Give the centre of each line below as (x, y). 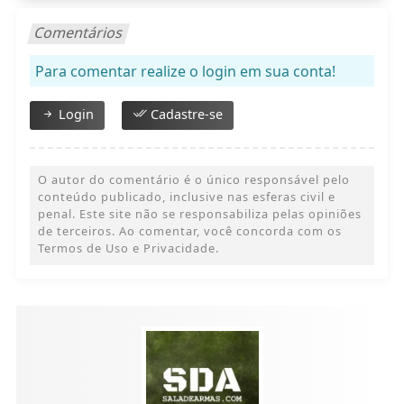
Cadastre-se (184, 115)
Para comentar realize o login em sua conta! (185, 72)
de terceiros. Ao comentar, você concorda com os (189, 231)
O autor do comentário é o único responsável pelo (193, 180)
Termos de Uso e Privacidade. (128, 248)
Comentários (78, 33)
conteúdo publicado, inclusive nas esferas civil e (186, 197)
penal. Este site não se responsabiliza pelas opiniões (199, 214)
